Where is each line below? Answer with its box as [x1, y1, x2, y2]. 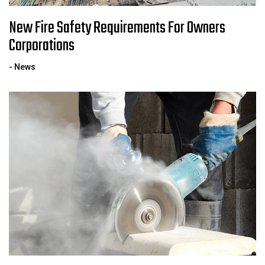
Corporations [9, 33, 75, 59]
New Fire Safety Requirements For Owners [9, 15, 225, 41]
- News [9, 62, 35, 72]
